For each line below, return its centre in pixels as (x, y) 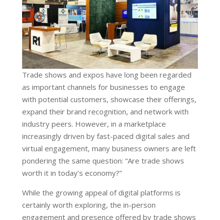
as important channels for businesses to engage (103, 87)
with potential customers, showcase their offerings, (109, 99)
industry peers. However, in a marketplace (94, 124)
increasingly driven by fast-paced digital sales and (106, 136)
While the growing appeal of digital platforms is (101, 192)
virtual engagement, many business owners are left (109, 148)
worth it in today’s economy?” (72, 173)
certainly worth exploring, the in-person (89, 205)
